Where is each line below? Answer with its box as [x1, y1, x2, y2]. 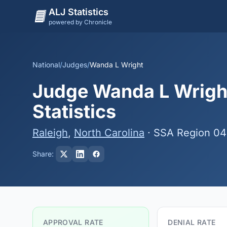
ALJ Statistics [49, 7, 108, 17]
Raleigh [32, 127, 68, 139]
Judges [62, 60, 87, 69]
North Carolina [74, 127, 144, 139]
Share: [32, 149, 54, 158]
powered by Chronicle [49, 18, 112, 26]
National [32, 60, 60, 69]
